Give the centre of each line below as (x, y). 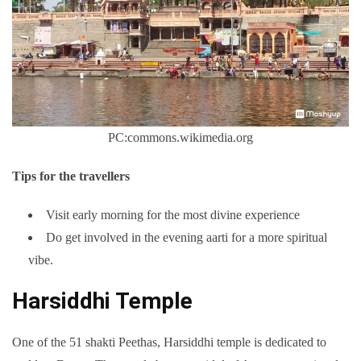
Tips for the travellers (71, 176)
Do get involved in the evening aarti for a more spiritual (187, 237)
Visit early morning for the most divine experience (173, 214)
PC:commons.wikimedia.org (180, 137)
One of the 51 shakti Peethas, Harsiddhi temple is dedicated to (169, 342)
